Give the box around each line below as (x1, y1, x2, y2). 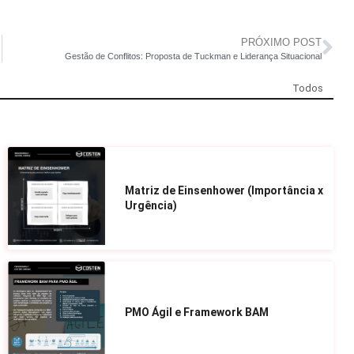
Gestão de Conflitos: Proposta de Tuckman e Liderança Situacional (65, 51, 322, 61)
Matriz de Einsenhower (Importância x (125, 183, 324, 197)
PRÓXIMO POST (241, 36, 322, 48)
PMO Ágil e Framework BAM (125, 305, 269, 318)
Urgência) (125, 198, 178, 212)
